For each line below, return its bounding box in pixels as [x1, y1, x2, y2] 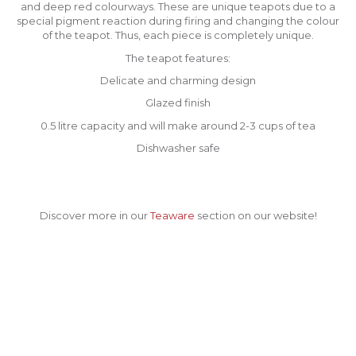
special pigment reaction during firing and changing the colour [17, 14, 339, 28]
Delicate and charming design [100, 73, 256, 87]
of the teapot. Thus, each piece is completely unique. [42, 29, 314, 42]
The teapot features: [126, 51, 230, 64]
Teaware [149, 209, 195, 222]
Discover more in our [39, 209, 150, 222]
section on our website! [194, 209, 317, 222]
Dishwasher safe [136, 141, 220, 155]
